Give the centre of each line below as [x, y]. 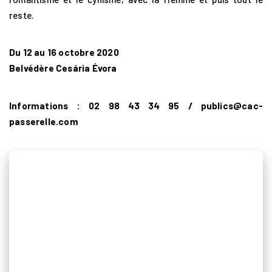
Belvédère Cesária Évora [63, 68]
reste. [22, 15]
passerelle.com [44, 121]
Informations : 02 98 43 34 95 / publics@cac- [136, 105]
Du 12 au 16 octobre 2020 [64, 53]
